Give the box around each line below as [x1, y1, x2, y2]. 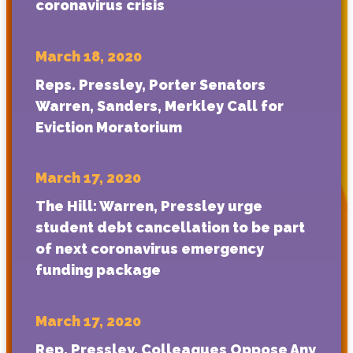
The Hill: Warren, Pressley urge [35, 198, 262, 215]
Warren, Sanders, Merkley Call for [35, 97, 284, 114]
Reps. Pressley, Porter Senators [35, 76, 266, 93]
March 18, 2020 [35, 47, 142, 65]
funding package [35, 262, 161, 279]
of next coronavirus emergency [35, 240, 264, 258]
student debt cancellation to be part [35, 219, 305, 236]
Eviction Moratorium [35, 118, 182, 136]
